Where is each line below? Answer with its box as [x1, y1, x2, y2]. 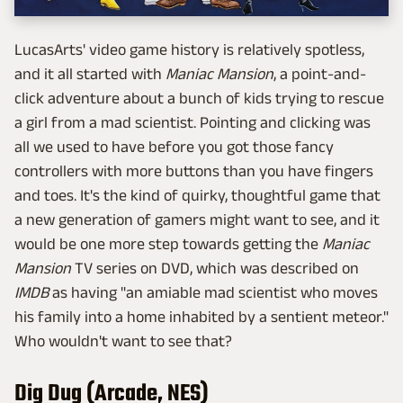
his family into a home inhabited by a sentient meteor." [14, 308, 389, 327]
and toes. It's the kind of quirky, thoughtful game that [14, 186, 381, 205]
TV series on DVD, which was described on [71, 259, 359, 278]
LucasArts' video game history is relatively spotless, [14, 40, 364, 59]
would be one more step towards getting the [14, 235, 322, 254]
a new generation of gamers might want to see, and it [14, 210, 380, 229]
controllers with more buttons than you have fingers [14, 162, 373, 181]
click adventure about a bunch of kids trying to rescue [14, 89, 384, 108]
